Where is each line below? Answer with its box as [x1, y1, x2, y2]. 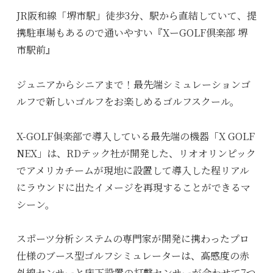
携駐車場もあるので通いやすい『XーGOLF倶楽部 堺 [16, 26, 247, 40]
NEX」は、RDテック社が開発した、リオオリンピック [16, 146, 256, 160]
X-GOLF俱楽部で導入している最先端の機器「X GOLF [16, 129, 255, 143]
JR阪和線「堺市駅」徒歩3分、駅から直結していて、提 [16, 9, 257, 23]
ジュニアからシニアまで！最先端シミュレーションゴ [16, 77, 250, 91]
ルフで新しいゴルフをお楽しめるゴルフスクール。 [16, 94, 239, 108]
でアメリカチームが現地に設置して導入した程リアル [16, 163, 249, 177]
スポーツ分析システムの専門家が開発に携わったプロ [16, 231, 249, 246]
